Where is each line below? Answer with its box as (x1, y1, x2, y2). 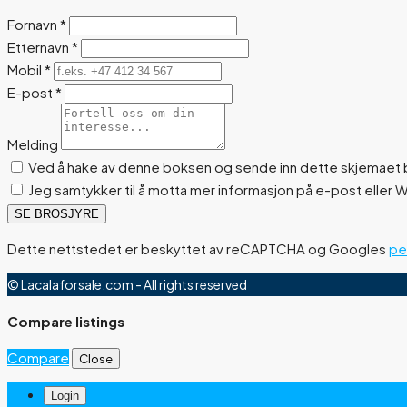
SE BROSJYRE (15, 206, 99, 221)
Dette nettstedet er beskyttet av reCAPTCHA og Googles (7, 239, 389, 257)
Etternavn (7, 37, 72, 55)
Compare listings (7, 312, 124, 330)
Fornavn (7, 15, 60, 33)
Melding (7, 134, 58, 153)
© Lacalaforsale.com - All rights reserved (7, 275, 247, 293)
